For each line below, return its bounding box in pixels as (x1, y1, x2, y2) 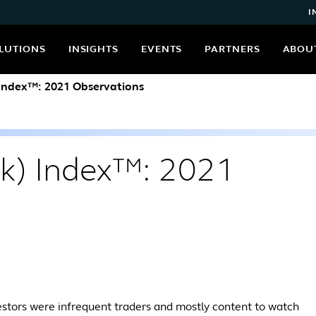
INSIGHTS (68, 44, 119, 55)
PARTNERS (205, 44, 260, 55)
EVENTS (140, 44, 183, 55)
